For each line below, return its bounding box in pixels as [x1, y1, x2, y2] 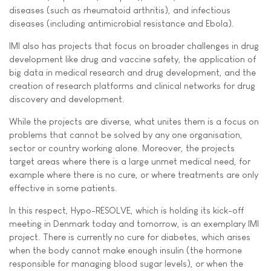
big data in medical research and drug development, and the [9, 67, 256, 77]
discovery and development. [9, 94, 125, 104]
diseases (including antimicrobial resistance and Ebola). [9, 18, 234, 28]
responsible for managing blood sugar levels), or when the [9, 258, 243, 269]
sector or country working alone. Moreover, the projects [9, 143, 235, 153]
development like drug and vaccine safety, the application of [9, 54, 256, 64]
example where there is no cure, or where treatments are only [9, 169, 258, 180]
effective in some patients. [9, 183, 117, 193]
